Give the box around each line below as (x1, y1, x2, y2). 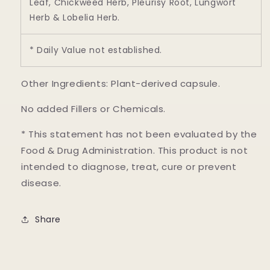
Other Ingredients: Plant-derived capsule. (21, 77, 221, 90)
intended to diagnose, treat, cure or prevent (21, 160, 237, 174)
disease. (21, 177, 61, 190)
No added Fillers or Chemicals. (21, 102, 166, 116)
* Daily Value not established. (30, 44, 162, 57)
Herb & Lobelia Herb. (30, 11, 120, 24)
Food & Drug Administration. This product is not (21, 144, 248, 157)
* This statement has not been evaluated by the (21, 128, 257, 141)
